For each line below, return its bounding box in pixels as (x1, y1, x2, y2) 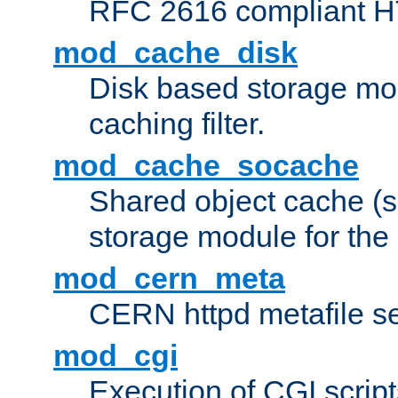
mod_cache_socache (53, 148, 359, 183)
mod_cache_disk (53, 36, 298, 70)
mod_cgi (53, 338, 178, 373)
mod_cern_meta (53, 261, 285, 296)
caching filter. (89, 107, 265, 141)
